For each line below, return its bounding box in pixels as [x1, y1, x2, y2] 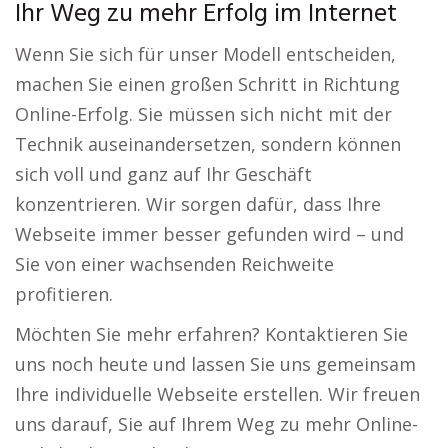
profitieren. [15, 282, 113, 307]
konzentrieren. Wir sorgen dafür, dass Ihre [15, 192, 381, 217]
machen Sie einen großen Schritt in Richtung [15, 72, 400, 97]
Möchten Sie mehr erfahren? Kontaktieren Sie [15, 322, 408, 347]
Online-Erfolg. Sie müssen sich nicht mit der [15, 102, 392, 127]
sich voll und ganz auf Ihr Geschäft [15, 162, 312, 187]
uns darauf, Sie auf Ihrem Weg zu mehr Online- [15, 412, 418, 437]
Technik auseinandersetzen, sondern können [15, 132, 401, 157]
